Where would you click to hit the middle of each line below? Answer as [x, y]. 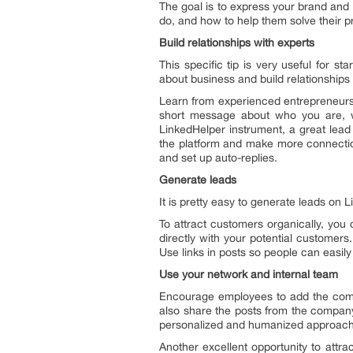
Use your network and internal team [249, 274]
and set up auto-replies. [220, 158]
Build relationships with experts [237, 43]
